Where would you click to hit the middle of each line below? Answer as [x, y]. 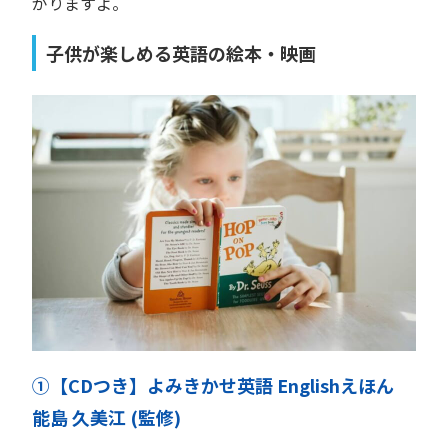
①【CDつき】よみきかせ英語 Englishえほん [222, 385]
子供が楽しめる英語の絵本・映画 [181, 53]
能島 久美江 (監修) [106, 417]
